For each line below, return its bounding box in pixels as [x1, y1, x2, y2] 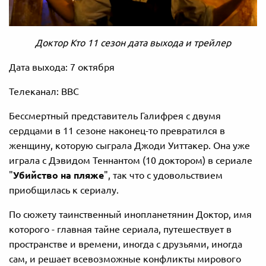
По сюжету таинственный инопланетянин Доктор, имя [9, 208, 252, 220]
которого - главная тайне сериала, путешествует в [9, 223, 232, 235]
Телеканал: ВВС [9, 85, 79, 97]
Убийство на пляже [13, 169, 104, 180]
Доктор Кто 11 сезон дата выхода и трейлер [35, 37, 231, 48]
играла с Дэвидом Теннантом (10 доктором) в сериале [9, 154, 252, 166]
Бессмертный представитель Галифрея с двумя [9, 110, 221, 121]
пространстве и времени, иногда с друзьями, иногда [9, 238, 242, 249]
